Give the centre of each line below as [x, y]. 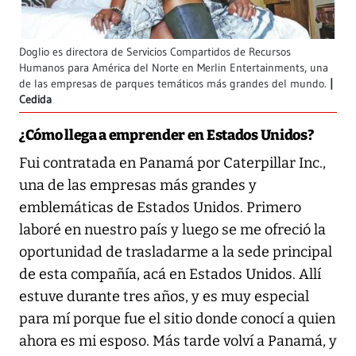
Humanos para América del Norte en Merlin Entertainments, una [174, 68]
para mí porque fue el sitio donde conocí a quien [177, 318]
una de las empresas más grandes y [138, 185]
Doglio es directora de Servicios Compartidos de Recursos [155, 52]
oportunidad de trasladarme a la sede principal [176, 252]
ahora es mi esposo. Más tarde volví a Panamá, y [178, 341]
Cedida [35, 99]
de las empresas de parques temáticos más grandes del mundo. [173, 83]
